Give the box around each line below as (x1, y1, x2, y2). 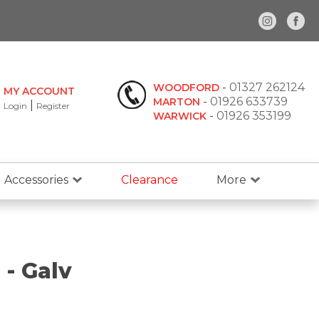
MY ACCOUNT (3, 85, 75, 98)
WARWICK (152, 110, 206, 122)
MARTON (152, 95, 200, 108)
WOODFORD (152, 81, 219, 94)
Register (36, 100, 70, 111)
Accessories (4, 173, 68, 187)
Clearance (120, 173, 178, 187)
